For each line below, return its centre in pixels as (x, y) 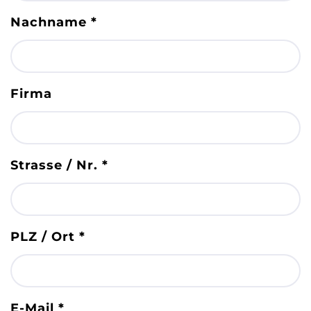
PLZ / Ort (45, 237)
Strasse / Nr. (56, 166)
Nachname (51, 23)
